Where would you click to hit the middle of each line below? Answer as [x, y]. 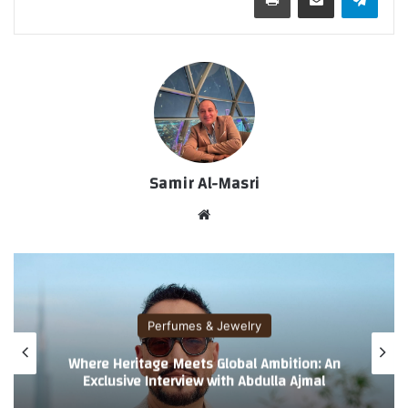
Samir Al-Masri [204, 184]
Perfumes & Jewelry [204, 326]
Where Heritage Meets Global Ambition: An [204, 364]
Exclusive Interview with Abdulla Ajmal [204, 381]
